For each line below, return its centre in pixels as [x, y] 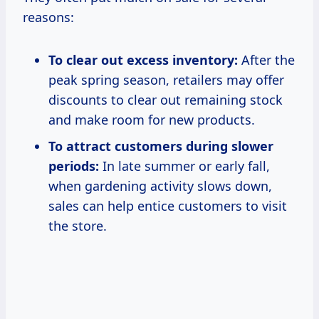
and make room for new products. [152, 120]
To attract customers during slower [161, 146]
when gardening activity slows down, [160, 186]
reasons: [48, 17]
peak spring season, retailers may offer [166, 80]
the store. [78, 226]
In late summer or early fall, [184, 166]
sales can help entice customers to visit [168, 206]
